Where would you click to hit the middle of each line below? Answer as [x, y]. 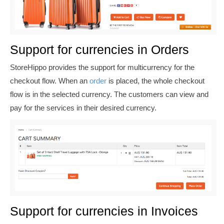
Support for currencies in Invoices [104, 211]
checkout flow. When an [50, 81]
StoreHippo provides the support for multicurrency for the [102, 67]
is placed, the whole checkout [155, 81]
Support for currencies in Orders [99, 49]
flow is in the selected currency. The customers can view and [109, 94]
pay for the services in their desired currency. [83, 108]
